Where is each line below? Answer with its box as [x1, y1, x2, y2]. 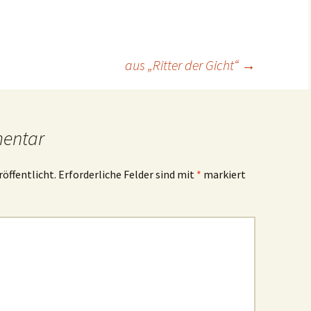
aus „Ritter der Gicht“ [125, 56, 242, 74]
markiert [201, 167, 246, 181]
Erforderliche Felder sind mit [58, 167, 196, 181]
